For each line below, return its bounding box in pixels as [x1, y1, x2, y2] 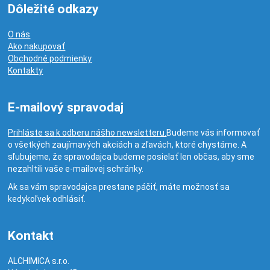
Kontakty [8, 66, 43, 75]
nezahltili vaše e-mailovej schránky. [8, 164, 144, 174]
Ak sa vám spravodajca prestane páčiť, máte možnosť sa [8, 182, 230, 192]
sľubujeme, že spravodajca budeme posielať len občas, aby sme [8, 152, 255, 162]
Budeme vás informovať [166, 128, 260, 137]
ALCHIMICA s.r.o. [8, 256, 70, 266]
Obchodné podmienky [8, 54, 92, 63]
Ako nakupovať [8, 42, 66, 51]
